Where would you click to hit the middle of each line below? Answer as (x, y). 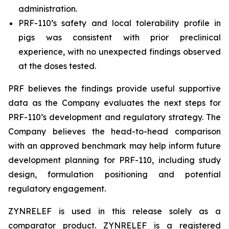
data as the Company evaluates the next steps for (114, 103)
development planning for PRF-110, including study (114, 160)
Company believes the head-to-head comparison (114, 131)
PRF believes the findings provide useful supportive (114, 88)
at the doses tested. (57, 66)
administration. (48, 9)
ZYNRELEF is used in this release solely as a (114, 211)
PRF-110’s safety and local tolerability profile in (120, 23)
